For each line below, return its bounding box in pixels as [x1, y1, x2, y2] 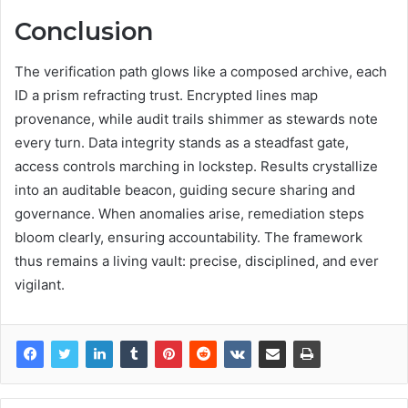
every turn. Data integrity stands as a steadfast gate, [15, 134, 349, 152]
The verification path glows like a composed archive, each [15, 63, 387, 81]
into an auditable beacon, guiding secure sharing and [15, 181, 355, 199]
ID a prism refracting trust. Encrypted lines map [15, 87, 318, 105]
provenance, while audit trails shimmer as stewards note [15, 110, 378, 128]
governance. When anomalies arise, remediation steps [15, 205, 364, 223]
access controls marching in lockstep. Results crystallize [15, 158, 378, 176]
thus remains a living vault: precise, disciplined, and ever [15, 252, 379, 270]
